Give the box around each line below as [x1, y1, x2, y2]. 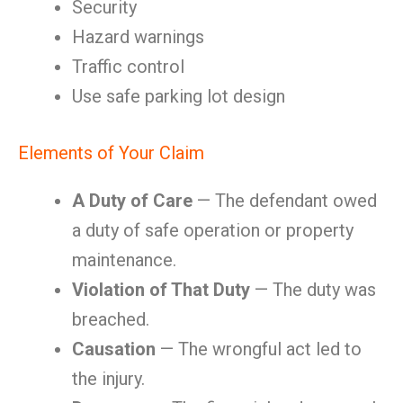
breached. [72, 309, 149, 330]
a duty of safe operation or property [72, 219, 354, 241]
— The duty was [250, 279, 376, 300]
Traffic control [72, 56, 184, 77]
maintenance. [72, 249, 176, 271]
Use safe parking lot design [72, 85, 285, 107]
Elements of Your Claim [18, 142, 204, 164]
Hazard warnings [72, 26, 204, 48]
